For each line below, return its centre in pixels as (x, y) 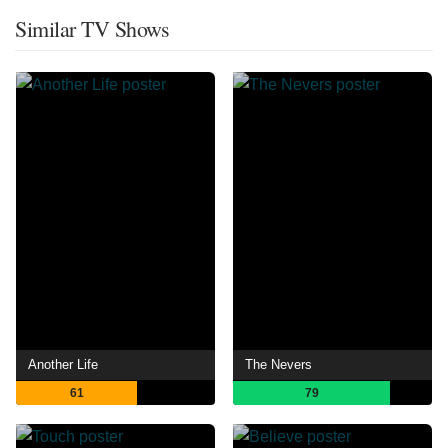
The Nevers (279, 365)
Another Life (63, 365)
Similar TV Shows (92, 28)
